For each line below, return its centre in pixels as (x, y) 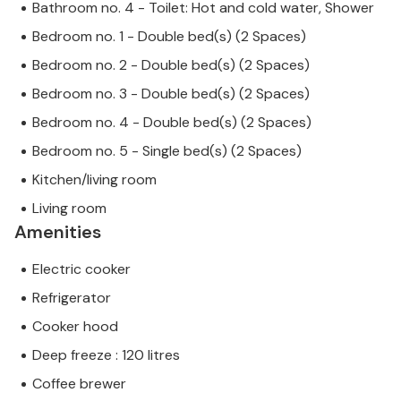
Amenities (58, 232)
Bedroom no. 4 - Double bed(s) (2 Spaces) (172, 123)
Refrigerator (72, 298)
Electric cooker (81, 269)
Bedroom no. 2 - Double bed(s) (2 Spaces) (171, 65)
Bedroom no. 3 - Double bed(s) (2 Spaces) (171, 94)
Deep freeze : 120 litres (106, 355)
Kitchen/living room (94, 180)
